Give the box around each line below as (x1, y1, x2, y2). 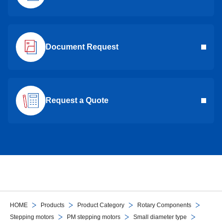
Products (41, 201, 64, 209)
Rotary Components (137, 201, 191, 209)
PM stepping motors (67, 213, 120, 221)
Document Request (46, 42, 118, 51)
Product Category (77, 201, 124, 209)
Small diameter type (133, 213, 187, 221)
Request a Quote (46, 96, 109, 105)
